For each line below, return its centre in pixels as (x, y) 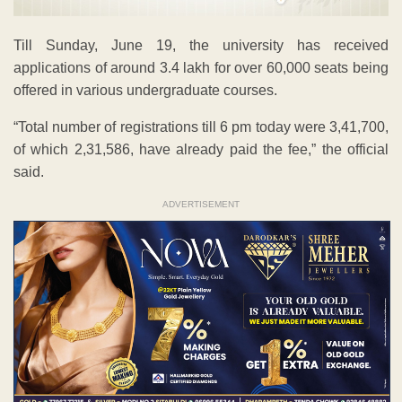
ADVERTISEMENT (201, 205)
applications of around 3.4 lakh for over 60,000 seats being (201, 68)
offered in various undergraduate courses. (145, 91)
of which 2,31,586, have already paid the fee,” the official (201, 150)
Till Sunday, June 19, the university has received (201, 46)
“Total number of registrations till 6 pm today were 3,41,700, (201, 127)
